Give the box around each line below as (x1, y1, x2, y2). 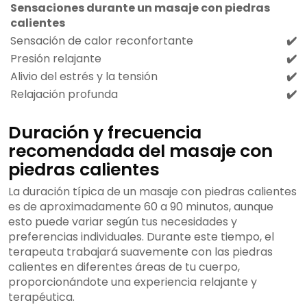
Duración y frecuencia (8, 121, 201, 145)
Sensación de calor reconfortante (10, 33, 193, 49)
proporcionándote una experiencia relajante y (8, 274, 257, 291)
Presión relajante (10, 51, 101, 67)
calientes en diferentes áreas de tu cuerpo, (8, 259, 240, 275)
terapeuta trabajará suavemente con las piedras (8, 244, 273, 260)
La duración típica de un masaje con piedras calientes (8, 184, 297, 200)
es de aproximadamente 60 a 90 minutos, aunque (8, 199, 273, 215)
